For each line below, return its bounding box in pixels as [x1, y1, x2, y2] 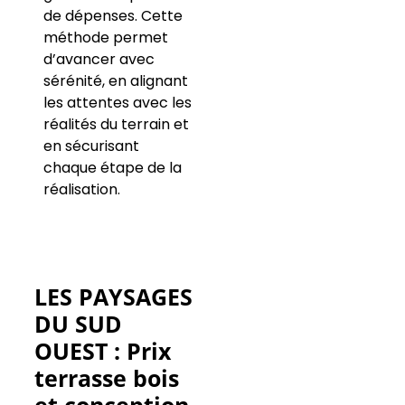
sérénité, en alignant [42, 71, 188, 92]
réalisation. [42, 179, 120, 201]
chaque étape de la [42, 157, 182, 179]
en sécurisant [42, 136, 139, 157]
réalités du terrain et [42, 114, 189, 136]
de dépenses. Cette [42, 5, 183, 27]
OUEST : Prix [33, 334, 171, 366]
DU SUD [33, 307, 122, 339]
